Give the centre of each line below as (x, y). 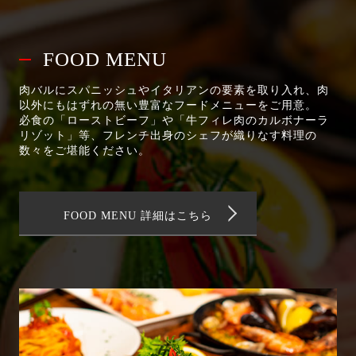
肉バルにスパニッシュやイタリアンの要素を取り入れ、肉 (174, 90)
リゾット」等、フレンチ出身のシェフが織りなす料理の (168, 135)
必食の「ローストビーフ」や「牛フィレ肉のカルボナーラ (174, 120)
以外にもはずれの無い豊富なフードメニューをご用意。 (168, 105)
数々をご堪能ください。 (85, 150)
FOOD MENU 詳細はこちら (138, 215)
